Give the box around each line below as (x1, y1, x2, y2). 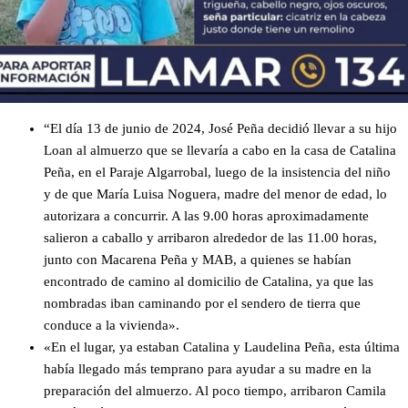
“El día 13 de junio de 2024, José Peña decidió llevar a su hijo (44, 120, 397, 136)
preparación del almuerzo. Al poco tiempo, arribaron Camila (44, 382, 386, 398)
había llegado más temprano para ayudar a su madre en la (44, 361, 372, 376)
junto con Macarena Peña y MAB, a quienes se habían (44, 251, 352, 267)
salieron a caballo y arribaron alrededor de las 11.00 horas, (44, 229, 377, 245)
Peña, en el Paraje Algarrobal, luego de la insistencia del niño (44, 164, 391, 179)
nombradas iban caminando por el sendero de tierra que (44, 295, 361, 311)
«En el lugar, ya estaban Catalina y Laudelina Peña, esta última (44, 339, 400, 354)
